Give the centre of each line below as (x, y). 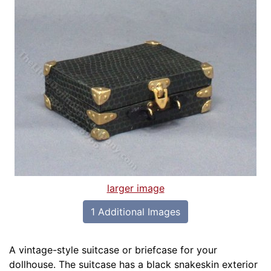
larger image (135, 188)
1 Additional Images (135, 212)
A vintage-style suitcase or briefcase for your (113, 250)
